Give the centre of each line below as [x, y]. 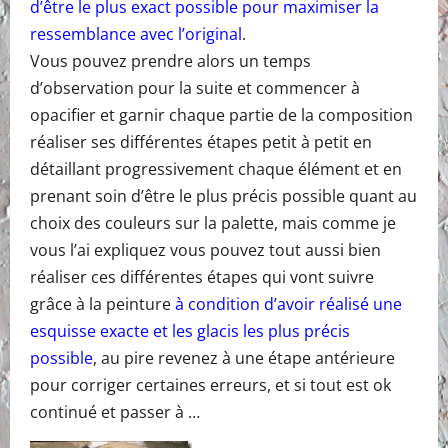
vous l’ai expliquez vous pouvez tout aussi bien [205, 249]
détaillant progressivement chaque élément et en [216, 168]
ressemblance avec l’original [136, 33]
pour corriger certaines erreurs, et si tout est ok [210, 384]
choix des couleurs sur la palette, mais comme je [213, 222]
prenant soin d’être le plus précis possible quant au [223, 195]
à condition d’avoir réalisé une [288, 303]
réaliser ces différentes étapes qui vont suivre [202, 276]
